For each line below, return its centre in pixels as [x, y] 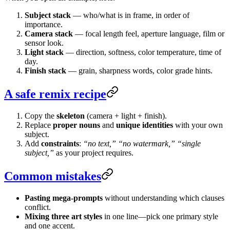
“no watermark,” [147, 144]
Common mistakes [53, 176]
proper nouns [76, 125]
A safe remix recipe [55, 94]
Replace [39, 125]
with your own [198, 125]
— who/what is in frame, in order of [130, 15]
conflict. [38, 207]
